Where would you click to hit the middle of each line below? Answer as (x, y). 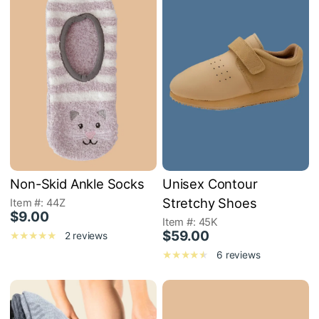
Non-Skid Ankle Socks (77, 183)
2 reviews (86, 235)
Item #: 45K (190, 222)
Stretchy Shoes (210, 203)
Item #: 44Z (38, 203)
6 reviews (239, 255)
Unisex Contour (210, 183)
